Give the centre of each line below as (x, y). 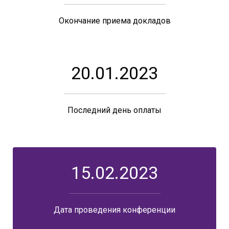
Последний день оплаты (114, 110)
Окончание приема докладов (114, 20)
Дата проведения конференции (114, 210)
